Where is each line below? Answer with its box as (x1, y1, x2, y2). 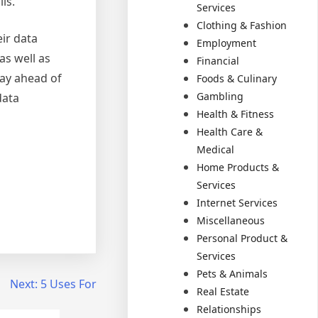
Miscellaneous (197, 213, 265, 227)
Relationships (197, 302, 262, 316)
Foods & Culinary (197, 71, 278, 85)
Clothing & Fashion (197, 18, 287, 32)
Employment (197, 35, 257, 50)
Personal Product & (197, 231, 288, 245)
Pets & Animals (197, 266, 268, 280)
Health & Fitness (197, 106, 275, 121)
